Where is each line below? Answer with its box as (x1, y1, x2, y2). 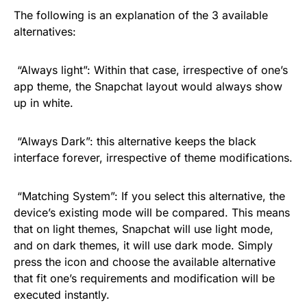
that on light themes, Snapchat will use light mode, (14, 222, 273, 236)
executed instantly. (14, 288, 110, 302)
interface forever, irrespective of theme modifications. (14, 151, 293, 164)
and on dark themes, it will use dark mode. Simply (14, 238, 273, 252)
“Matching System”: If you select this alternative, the (17, 189, 285, 203)
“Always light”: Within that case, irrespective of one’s (17, 63, 288, 77)
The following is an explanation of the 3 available (14, 8, 268, 22)
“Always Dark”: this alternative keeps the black (17, 134, 256, 148)
